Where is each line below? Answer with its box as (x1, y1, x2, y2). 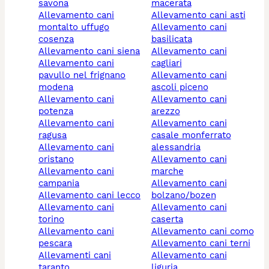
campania (38, 178, 79, 189)
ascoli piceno (151, 82, 208, 93)
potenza (38, 106, 73, 117)
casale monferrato (151, 130, 231, 141)
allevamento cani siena (44, 46, 140, 57)
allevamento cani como (157, 226, 254, 237)
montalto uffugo (38, 22, 109, 33)
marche (151, 166, 184, 177)
